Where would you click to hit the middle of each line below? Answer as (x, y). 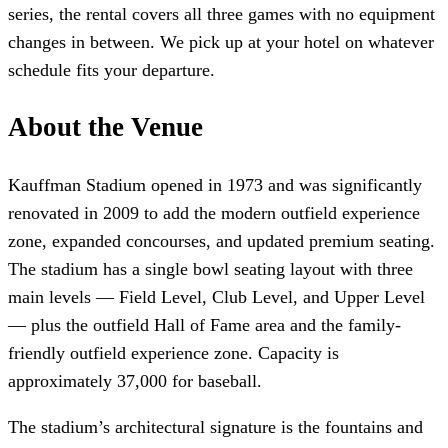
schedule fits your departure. (111, 69)
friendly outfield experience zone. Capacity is (173, 353)
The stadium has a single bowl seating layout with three (210, 269)
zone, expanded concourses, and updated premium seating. (221, 241)
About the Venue (105, 127)
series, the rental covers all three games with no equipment (221, 13)
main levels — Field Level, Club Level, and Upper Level (216, 297)
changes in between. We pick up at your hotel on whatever (221, 41)
